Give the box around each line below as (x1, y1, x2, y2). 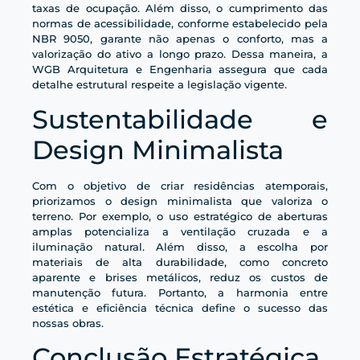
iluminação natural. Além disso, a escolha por (32, 239, 328, 253)
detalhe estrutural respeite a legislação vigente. (32, 78, 287, 92)
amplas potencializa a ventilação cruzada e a (32, 224, 328, 238)
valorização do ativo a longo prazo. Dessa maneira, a (32, 47, 328, 61)
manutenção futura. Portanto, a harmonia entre (32, 285, 328, 299)
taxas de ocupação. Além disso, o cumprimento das (32, 2, 328, 15)
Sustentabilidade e (32, 103, 328, 135)
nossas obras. (32, 316, 104, 329)
